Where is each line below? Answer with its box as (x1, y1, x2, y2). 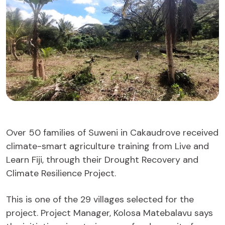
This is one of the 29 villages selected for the (6, 193, 194, 206)
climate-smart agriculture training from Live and (6, 140, 209, 153)
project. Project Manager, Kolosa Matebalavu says (6, 207, 213, 219)
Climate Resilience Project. (6, 167, 116, 180)
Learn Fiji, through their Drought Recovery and (6, 154, 198, 166)
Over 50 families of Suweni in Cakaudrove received (6, 127, 218, 139)
